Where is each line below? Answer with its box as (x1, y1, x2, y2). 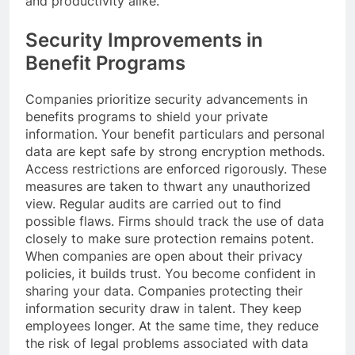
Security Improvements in (25, 29, 263, 52)
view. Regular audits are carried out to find (25, 196, 281, 212)
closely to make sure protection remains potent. (25, 231, 314, 247)
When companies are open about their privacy (25, 248, 303, 265)
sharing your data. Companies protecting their (25, 283, 303, 300)
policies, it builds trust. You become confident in (25, 265, 315, 282)
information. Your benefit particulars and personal (25, 126, 325, 143)
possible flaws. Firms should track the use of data (25, 213, 324, 230)
